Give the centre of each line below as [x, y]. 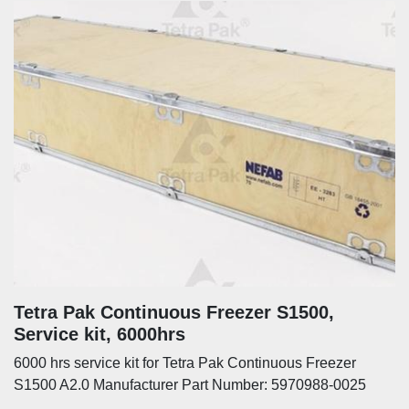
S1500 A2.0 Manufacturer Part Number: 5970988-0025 [190, 385]
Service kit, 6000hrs [100, 334]
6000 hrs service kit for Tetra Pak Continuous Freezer [185, 363]
